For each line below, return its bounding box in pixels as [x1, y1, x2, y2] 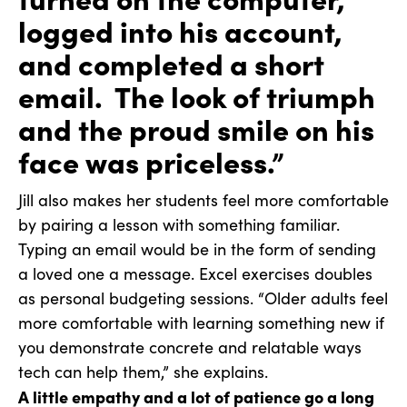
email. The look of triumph [18, 75, 375, 116]
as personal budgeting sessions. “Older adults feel [18, 287, 388, 310]
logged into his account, [18, 10, 342, 51]
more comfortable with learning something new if [18, 312, 384, 334]
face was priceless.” [18, 141, 284, 182]
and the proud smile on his [18, 108, 374, 149]
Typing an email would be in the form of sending [18, 238, 376, 261]
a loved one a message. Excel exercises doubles [18, 263, 372, 285]
